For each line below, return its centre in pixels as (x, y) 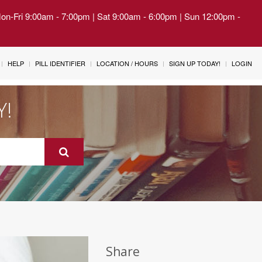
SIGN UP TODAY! (195, 63)
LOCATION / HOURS (127, 63)
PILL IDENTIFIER (60, 63)
